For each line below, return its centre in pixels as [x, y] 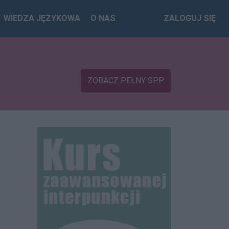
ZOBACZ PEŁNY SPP [126, 80]
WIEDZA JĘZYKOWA [42, 18]
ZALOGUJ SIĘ [190, 18]
